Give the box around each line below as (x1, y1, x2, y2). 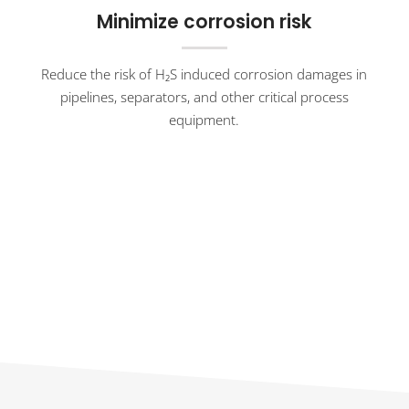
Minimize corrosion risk (97, 8, 312, 35)
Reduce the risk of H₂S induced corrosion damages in (41, 64, 368, 83)
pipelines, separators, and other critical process (59, 87, 349, 106)
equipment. (169, 110, 240, 129)
